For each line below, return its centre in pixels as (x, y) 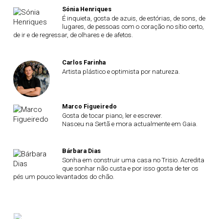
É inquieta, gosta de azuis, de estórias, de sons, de (133, 18)
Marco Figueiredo (89, 106)
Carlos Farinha (84, 62)
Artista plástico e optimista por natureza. (121, 71)
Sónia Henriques (87, 9)
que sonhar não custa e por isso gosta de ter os (130, 168)
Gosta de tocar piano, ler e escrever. (112, 115)
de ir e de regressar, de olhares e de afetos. (73, 35)
